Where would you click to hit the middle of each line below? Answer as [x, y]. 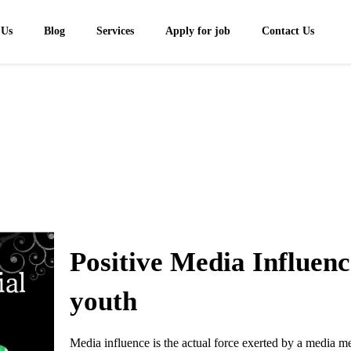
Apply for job [198, 31]
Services [116, 31]
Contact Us [288, 31]
